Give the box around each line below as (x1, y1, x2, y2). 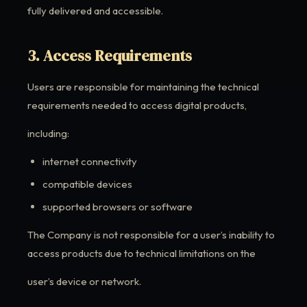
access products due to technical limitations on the (27, 247, 256, 260)
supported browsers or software (42, 200, 193, 213)
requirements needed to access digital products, (27, 99, 247, 112)
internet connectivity (42, 155, 137, 168)
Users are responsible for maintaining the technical (27, 80, 259, 93)
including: (27, 127, 69, 140)
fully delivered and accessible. (27, 4, 163, 17)
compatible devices (42, 177, 132, 191)
